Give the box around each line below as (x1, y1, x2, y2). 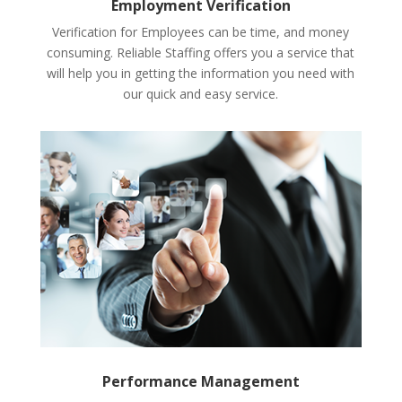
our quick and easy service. (123, 85, 279, 103)
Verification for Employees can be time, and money (52, 23, 350, 41)
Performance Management (101, 371, 300, 391)
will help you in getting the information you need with (47, 65, 355, 83)
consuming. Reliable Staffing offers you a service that (47, 44, 355, 62)
